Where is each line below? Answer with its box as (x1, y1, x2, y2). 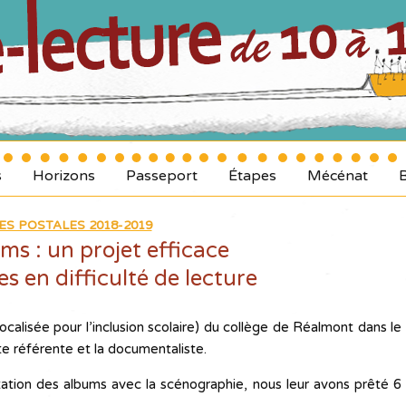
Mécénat (306, 167, 368, 185)
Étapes (227, 167, 276, 185)
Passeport (125, 167, 198, 185)
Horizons (32, 167, 95, 185)
